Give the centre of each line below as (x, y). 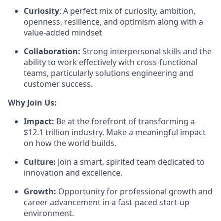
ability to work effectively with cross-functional (110, 62)
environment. (49, 213)
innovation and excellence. (73, 173)
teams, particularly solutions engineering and (109, 73)
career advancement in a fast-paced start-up (107, 203)
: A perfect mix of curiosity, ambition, (127, 11)
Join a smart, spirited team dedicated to (130, 162)
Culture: (40, 162)
